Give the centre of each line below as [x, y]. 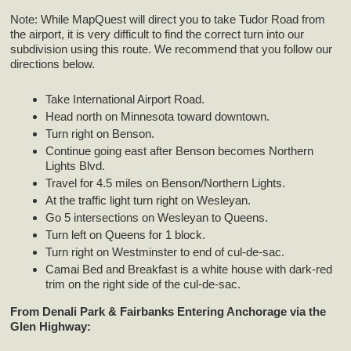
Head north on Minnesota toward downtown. [158, 116]
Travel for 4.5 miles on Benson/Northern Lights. [166, 183]
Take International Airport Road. [125, 99]
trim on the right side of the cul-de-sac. [143, 284]
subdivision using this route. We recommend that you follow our [172, 49]
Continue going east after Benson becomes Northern [180, 150]
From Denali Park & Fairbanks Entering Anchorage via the [168, 312]
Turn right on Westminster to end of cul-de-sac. [165, 251]
